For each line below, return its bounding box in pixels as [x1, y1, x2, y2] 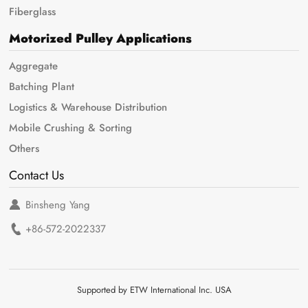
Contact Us [9, 166, 65, 184]
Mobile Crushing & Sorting [9, 120, 133, 135]
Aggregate [9, 58, 58, 74]
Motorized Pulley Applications [9, 30, 192, 48]
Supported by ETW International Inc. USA [76, 283, 232, 296]
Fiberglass [9, 3, 56, 19]
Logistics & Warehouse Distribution [9, 99, 168, 115]
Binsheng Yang [25, 197, 91, 212]
